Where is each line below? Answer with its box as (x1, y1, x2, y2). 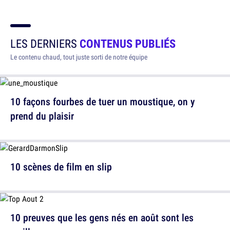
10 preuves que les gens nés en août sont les (10, 210, 194, 224)
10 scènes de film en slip (10, 160, 112, 174)
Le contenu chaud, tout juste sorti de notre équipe (10, 52, 147, 62)
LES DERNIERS (10, 35, 80, 51)
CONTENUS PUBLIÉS (80, 35, 176, 51)
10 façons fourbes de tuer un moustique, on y (10, 94, 195, 108)
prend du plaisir (10, 109, 74, 123)
